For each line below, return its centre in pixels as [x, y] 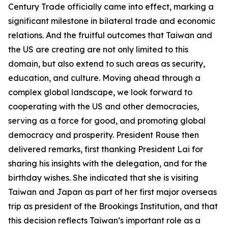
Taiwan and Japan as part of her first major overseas [112, 192]
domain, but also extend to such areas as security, [107, 64]
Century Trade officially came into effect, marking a [111, 7]
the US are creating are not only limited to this [98, 49]
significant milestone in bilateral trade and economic [112, 21]
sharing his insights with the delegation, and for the [108, 163]
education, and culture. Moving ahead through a [104, 78]
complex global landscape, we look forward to [100, 92]
